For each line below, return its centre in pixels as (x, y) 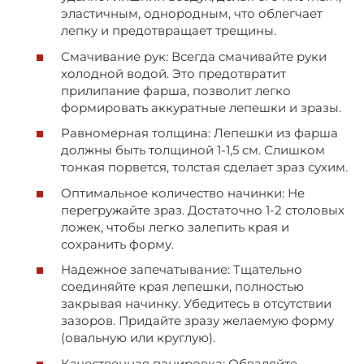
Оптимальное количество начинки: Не (183, 193)
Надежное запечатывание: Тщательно (182, 270)
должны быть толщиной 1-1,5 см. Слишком (193, 150)
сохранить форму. (117, 244)
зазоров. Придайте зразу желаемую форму (197, 321)
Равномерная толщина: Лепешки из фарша (199, 133)
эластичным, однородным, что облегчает (192, 14)
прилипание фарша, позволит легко (176, 90)
